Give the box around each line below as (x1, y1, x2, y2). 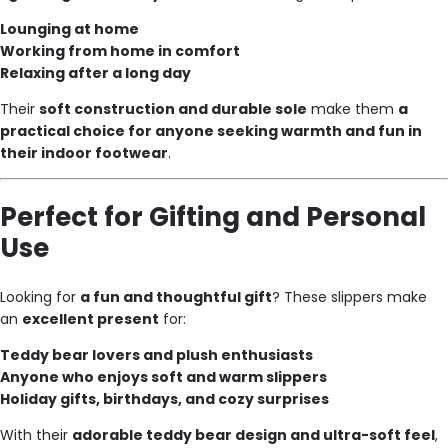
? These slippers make (272, 286, 427, 307)
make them (307, 99, 398, 120)
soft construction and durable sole (39, 99, 307, 120)
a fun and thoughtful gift (80, 286, 272, 307)
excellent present (22, 308, 159, 329)
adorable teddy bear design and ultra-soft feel (72, 424, 435, 445)
